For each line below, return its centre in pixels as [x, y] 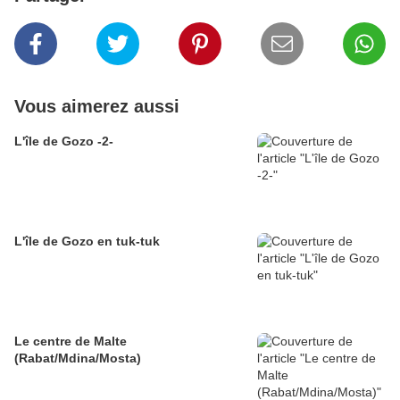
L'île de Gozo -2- [64, 142]
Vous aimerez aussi [97, 107]
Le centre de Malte [71, 342]
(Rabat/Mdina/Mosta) [78, 358]
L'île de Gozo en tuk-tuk [87, 242]
